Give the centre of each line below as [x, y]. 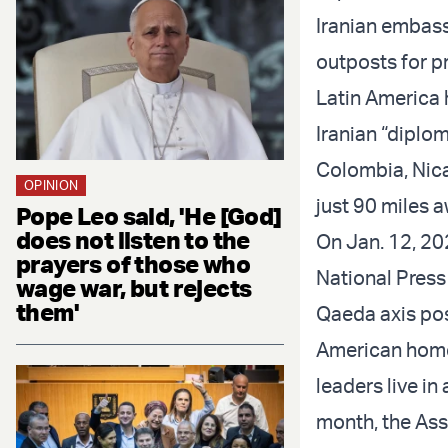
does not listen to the [133, 239]
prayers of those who [133, 263]
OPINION [51, 184]
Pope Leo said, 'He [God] [149, 215]
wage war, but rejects [134, 287]
